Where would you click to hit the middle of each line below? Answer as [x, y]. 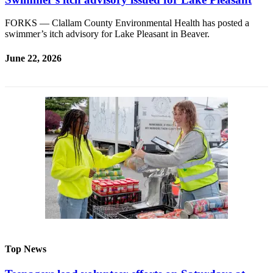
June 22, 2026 [33, 58]
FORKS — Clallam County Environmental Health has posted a [127, 23]
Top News [26, 249]
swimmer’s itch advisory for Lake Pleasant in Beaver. [107, 34]
